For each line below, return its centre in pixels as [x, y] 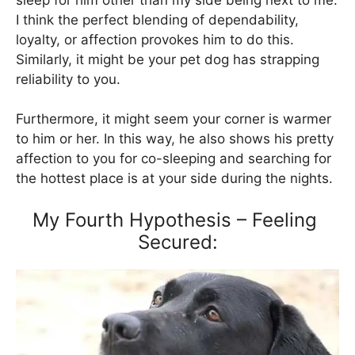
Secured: [177, 242]
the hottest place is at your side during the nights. [174, 179]
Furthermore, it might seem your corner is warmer [174, 119]
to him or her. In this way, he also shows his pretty [175, 139]
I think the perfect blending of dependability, [157, 19]
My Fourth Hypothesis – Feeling [177, 219]
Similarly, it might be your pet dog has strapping [168, 59]
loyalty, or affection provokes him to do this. [155, 39]
